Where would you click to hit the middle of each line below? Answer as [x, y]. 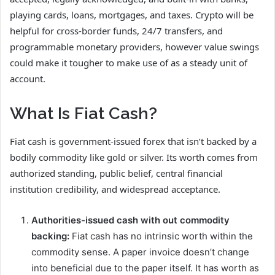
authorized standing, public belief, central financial [116, 173]
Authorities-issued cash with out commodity [130, 220]
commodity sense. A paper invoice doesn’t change [140, 252]
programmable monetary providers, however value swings [134, 47]
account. [28, 79]
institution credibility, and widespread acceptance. [115, 189]
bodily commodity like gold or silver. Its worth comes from [134, 157]
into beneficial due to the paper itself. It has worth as [145, 268]
